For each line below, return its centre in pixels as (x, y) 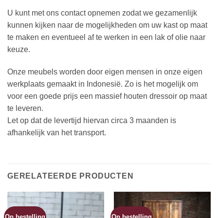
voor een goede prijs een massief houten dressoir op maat (107, 96)
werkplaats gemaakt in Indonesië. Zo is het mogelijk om (103, 84)
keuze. (19, 50)
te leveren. (25, 109)
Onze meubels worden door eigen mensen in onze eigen (105, 72)
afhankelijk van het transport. (57, 133)
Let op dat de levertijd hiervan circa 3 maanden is (92, 121)
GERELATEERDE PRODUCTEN (71, 176)
